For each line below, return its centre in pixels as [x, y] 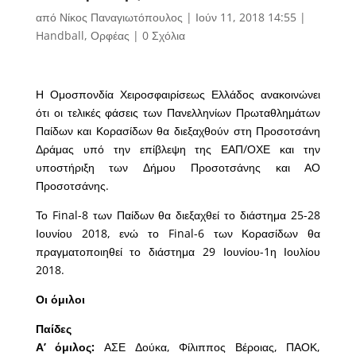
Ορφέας [110, 36]
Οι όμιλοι [60, 300]
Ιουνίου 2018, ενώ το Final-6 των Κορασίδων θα [178, 234]
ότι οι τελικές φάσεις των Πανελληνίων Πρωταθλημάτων [178, 113]
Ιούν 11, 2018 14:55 [246, 17]
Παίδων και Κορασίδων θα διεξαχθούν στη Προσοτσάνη [178, 131]
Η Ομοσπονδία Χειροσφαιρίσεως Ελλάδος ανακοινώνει [178, 95]
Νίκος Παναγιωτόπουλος [121, 17]
